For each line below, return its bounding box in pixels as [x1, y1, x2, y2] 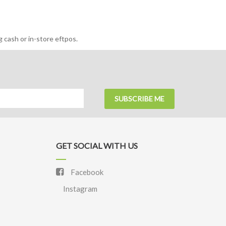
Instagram [62, 184, 97, 193]
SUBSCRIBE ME [115, 94, 164, 103]
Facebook [69, 167, 103, 177]
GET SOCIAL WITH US [56, 141, 138, 150]
